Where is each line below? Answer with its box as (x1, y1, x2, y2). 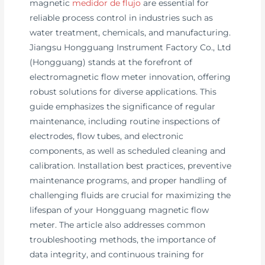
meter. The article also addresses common (30, 219, 206, 230)
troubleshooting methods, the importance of (30, 234, 216, 244)
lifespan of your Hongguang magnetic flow (30, 205, 209, 215)
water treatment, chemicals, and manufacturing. (30, 27, 231, 37)
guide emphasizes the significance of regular (30, 101, 216, 111)
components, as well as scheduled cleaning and (30, 146, 226, 156)
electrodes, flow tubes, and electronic (30, 131, 184, 141)
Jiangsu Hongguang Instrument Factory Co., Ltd (30, 42, 231, 52)
